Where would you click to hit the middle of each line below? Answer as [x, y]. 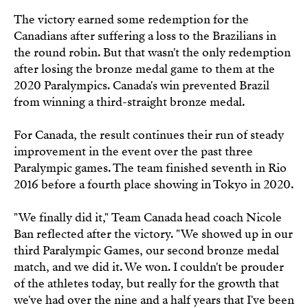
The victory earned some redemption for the [131, 19]
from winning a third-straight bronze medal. [129, 102]
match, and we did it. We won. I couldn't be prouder [148, 267]
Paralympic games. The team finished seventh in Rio [150, 168]
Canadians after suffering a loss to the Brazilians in [145, 36]
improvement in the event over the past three [133, 151]
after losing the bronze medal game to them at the [144, 69]
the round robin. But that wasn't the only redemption [152, 52]
